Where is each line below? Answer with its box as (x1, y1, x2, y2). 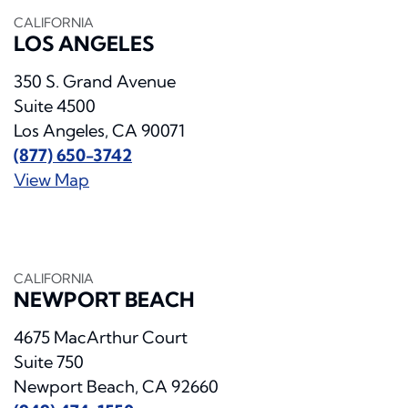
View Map (14, 169, 89, 191)
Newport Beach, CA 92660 (14, 376, 219, 398)
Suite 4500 (14, 96, 96, 117)
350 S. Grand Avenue (14, 71, 176, 93)
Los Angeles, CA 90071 (14, 120, 185, 142)
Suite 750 (14, 352, 84, 373)
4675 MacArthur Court (14, 327, 188, 349)
